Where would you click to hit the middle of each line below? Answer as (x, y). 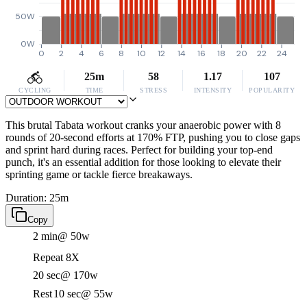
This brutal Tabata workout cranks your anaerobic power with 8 (143, 125)
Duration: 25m (37, 198)
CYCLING (35, 90)
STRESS (153, 90)
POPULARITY (272, 90)
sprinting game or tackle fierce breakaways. (99, 174)
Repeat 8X (56, 257)
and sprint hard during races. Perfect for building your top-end (139, 150)
